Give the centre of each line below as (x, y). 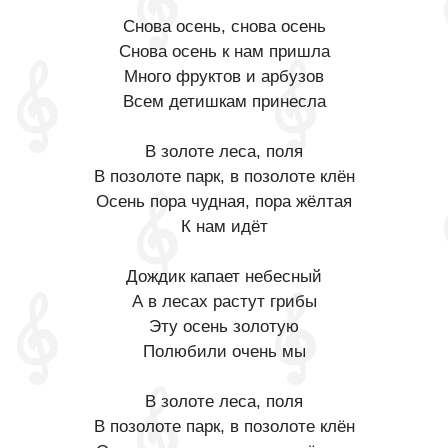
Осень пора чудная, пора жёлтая (224, 201)
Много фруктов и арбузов (224, 76)
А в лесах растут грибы (224, 301)
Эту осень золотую (224, 326)
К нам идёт (224, 226)
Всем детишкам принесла (224, 101)
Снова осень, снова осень (224, 26)
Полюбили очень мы (224, 351)
